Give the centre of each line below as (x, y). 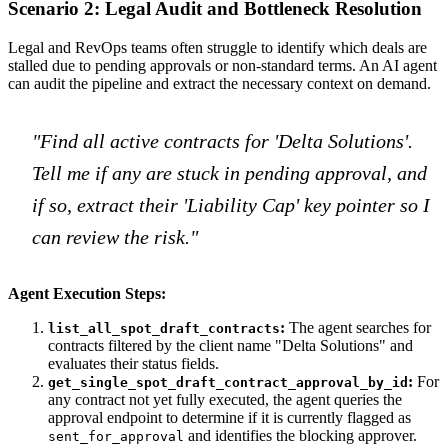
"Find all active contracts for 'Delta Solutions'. (222, 141)
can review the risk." (115, 237)
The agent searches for (358, 328)
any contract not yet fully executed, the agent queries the (225, 400)
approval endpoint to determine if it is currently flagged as (229, 418)
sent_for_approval (116, 437)
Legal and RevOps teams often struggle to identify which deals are (217, 48)
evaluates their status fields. (133, 364)
